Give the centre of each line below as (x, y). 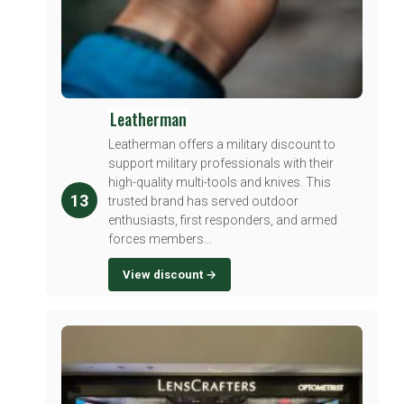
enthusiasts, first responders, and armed (223, 220)
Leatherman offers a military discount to (222, 145)
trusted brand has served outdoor (203, 202)
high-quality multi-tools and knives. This (220, 183)
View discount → (170, 275)
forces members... (160, 239)
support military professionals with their (221, 164)
